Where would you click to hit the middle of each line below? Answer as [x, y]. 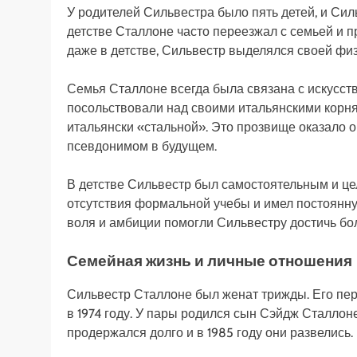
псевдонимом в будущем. [142, 147]
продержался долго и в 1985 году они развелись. [210, 332]
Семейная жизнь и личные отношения [210, 261]
